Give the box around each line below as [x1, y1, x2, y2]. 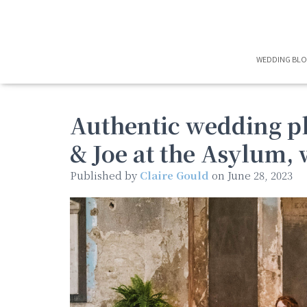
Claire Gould [140, 168, 209, 182]
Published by [70, 168, 140, 182]
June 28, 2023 [228, 168, 293, 182]
